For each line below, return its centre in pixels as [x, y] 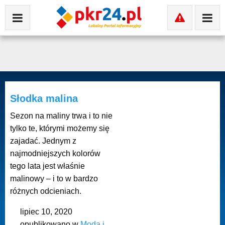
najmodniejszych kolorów [55, 153]
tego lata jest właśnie [47, 166]
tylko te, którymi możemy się [60, 128]
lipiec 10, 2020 [46, 212]
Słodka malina [44, 98]
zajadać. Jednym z [43, 141]
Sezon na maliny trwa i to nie [61, 116]
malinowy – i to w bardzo [54, 179]
